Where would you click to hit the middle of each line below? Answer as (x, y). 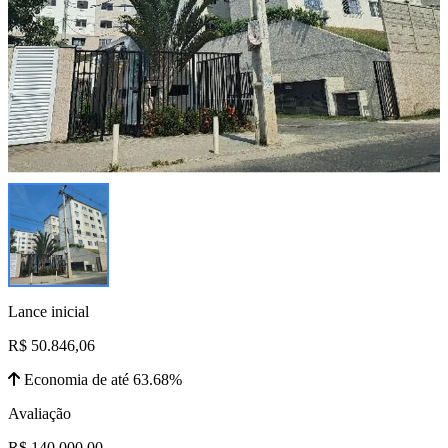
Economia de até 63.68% (101, 379)
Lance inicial (48, 311)
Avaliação (39, 413)
